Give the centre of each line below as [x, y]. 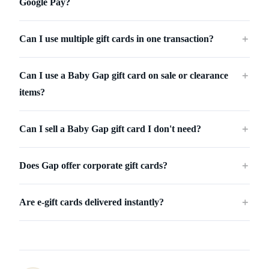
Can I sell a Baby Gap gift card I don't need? [110, 129]
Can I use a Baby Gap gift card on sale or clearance [124, 76]
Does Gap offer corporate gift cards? [93, 166]
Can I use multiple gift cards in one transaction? [116, 39]
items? [32, 92]
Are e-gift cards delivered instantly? [92, 202]
